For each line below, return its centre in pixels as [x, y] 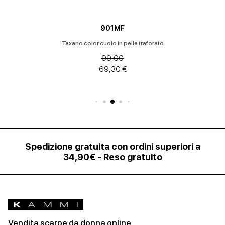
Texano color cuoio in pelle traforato [113, 43]
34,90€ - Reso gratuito [113, 157]
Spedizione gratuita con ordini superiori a [113, 146]
